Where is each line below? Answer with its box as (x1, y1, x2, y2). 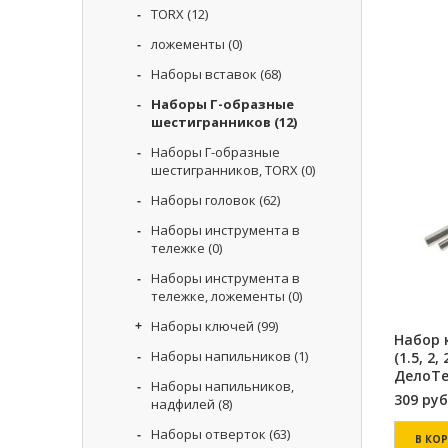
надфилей (151, 395, 215, 413)
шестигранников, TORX (151, 161, 298, 179)
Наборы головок (151, 191, 256, 209)
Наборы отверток (151, 425, 266, 443)
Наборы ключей (151, 317, 254, 335)
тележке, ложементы (151, 287, 285, 305)
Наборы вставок (151, 65, 257, 83)
